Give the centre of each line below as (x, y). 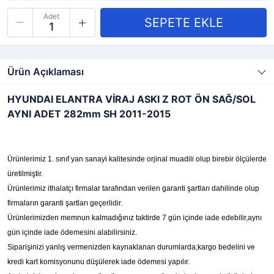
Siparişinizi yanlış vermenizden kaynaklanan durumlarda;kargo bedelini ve (131, 247)
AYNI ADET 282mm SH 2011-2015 (89, 114)
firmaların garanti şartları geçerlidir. (65, 203)
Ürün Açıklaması (46, 72)
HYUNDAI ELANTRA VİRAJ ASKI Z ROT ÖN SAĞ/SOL (131, 99)
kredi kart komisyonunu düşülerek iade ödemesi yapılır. (98, 262)
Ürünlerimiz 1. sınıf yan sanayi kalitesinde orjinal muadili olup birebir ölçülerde (137, 159)
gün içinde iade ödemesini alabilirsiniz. (72, 232)
